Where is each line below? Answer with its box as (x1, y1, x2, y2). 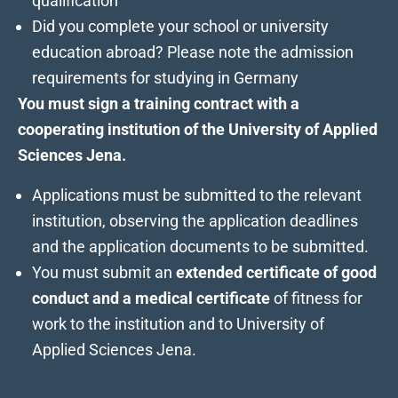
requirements (32, 68, 127, 87)
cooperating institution (18, 119, 180, 139)
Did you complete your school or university (32, 16, 329, 36)
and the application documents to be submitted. (32, 236, 369, 256)
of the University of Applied (180, 119, 378, 139)
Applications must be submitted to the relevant (32, 185, 362, 204)
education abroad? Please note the (32, 42, 281, 61)
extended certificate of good (176, 262, 377, 282)
